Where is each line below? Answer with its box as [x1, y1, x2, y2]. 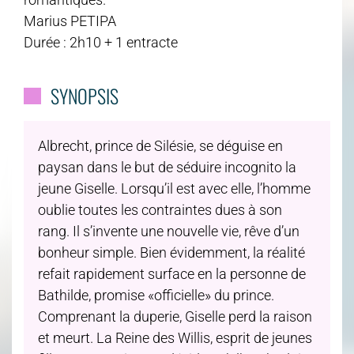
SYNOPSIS [50, 81, 119, 111]
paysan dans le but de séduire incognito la [38, 158, 296, 175]
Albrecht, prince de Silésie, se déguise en [38, 137, 283, 154]
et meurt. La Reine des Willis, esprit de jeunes [38, 329, 312, 346]
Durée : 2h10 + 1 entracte [24, 34, 178, 51]
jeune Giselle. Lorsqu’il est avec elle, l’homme [38, 179, 311, 197]
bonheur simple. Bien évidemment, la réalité [38, 243, 305, 261]
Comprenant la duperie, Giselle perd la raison [38, 307, 312, 325]
